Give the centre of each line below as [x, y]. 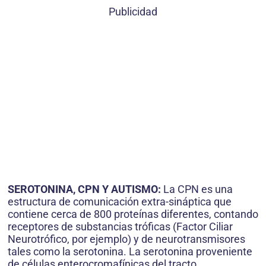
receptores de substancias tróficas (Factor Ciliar [120, 227]
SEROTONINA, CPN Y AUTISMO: [85, 189]
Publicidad [133, 12]
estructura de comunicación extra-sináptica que [120, 202]
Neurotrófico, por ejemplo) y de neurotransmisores [126, 239]
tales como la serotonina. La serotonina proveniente [130, 252]
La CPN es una [198, 189]
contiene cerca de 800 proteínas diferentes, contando [133, 214]
